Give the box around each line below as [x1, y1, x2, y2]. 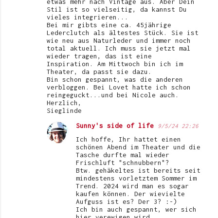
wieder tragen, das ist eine [47, 52, 152, 60]
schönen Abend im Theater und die [76, 143, 200, 151]
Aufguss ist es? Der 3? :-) [76, 198, 177, 206]
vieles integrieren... [47, 13, 128, 21]
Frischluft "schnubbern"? [76, 159, 169, 167]
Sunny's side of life [76, 122, 154, 130]
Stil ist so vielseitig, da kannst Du [47, 5, 187, 14]
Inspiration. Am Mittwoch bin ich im [47, 60, 183, 68]
